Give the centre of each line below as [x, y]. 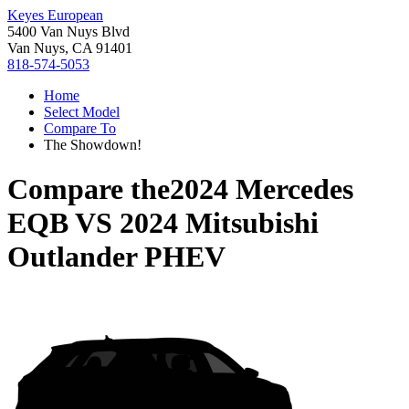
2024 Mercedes [262, 189]
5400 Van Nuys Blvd [68, 31]
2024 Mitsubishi [219, 223]
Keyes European [55, 15]
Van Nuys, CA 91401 [70, 48]
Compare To [80, 128]
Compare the [89, 189]
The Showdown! [93, 145]
